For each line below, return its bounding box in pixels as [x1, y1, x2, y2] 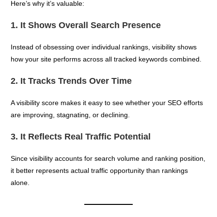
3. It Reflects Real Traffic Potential [11, 131, 151, 141]
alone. [11, 178, 30, 186]
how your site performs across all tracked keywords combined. [11, 55, 202, 63]
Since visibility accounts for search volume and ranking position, [11, 154, 206, 162]
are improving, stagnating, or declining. [11, 110, 130, 119]
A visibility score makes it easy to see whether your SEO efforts [11, 98, 203, 107]
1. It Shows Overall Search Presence [11, 20, 161, 30]
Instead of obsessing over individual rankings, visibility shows [11, 43, 197, 51]
